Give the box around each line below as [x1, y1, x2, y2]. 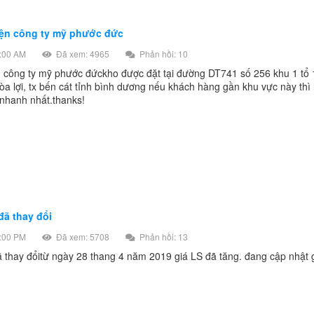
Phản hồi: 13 [137, 230, 188, 243]
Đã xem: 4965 [54, 48, 109, 60]
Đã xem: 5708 [54, 230, 109, 243]
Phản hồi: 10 [137, 48, 188, 60]
